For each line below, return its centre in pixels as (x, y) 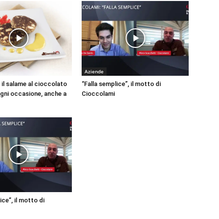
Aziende (94, 71)
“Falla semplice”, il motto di (121, 84)
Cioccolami (99, 93)
